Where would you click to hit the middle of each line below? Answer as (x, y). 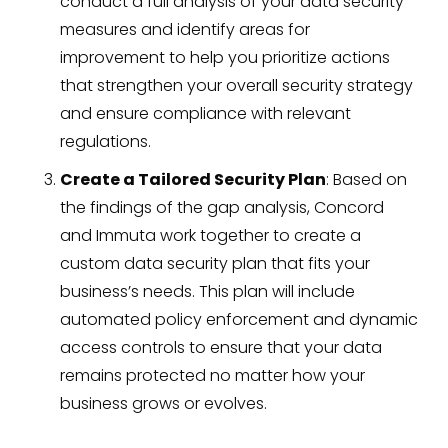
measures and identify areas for (185, 29)
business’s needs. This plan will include (207, 291)
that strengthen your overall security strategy (236, 85)
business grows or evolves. (163, 403)
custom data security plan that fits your (215, 263)
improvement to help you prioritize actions (225, 57)
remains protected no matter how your (212, 375)
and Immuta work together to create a (210, 235)
